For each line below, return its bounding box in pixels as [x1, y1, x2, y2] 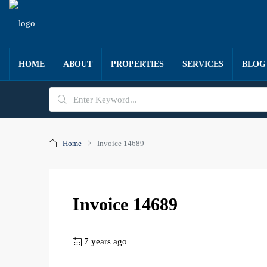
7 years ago [84, 237, 127, 246]
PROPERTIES [111, 60, 164, 69]
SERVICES [182, 60, 223, 69]
